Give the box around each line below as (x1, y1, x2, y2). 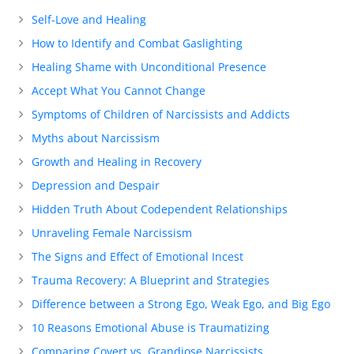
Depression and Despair (32, 177, 160, 193)
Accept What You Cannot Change (32, 82, 205, 98)
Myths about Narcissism (32, 130, 160, 145)
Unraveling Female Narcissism (32, 224, 192, 240)
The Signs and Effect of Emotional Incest (32, 248, 243, 264)
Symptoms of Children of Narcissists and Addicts (32, 106, 290, 122)
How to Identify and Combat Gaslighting (32, 35, 243, 51)
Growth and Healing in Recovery (32, 153, 201, 169)
